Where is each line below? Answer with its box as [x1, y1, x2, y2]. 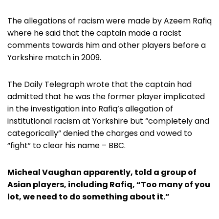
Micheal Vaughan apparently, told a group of [7, 166, 197, 178]
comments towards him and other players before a [7, 39, 206, 51]
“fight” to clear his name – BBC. [7, 139, 126, 151]
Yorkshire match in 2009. [7, 51, 101, 63]
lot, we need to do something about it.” [7, 191, 170, 202]
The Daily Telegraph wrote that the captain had [7, 78, 192, 90]
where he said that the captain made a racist [7, 27, 181, 39]
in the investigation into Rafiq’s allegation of [7, 103, 173, 114]
